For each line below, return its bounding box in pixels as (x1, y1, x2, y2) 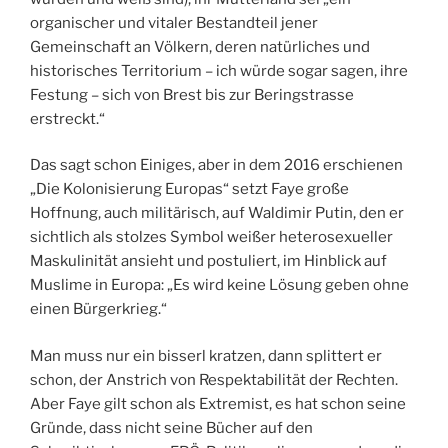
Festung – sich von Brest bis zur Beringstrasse (30, 85, 354, 104)
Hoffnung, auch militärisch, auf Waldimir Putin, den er (30, 204, 404, 223)
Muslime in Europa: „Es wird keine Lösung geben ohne (30, 276, 409, 295)
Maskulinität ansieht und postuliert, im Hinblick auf (30, 252, 387, 271)
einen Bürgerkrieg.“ (30, 300, 167, 319)
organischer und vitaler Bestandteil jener (30, 13, 318, 32)
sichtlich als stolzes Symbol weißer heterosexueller (30, 228, 393, 247)
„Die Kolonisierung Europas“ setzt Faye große (30, 180, 349, 199)
